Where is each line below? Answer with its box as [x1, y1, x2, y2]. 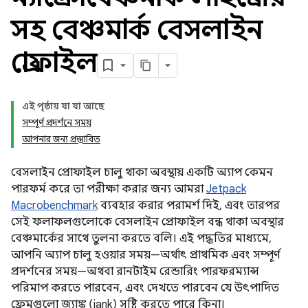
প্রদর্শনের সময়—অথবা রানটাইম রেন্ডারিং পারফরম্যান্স [11, 265, 259, 278]
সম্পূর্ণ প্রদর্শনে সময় [22, 117, 91, 129]
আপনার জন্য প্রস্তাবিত [22, 133, 100, 145]
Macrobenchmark [11, 199, 98, 212]
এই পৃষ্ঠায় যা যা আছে [22, 100, 104, 112]
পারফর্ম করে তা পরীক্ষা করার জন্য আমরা [11, 182, 206, 196]
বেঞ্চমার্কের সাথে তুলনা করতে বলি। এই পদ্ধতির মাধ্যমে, [11, 232, 272, 245]
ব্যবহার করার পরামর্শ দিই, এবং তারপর [98, 199, 280, 212]
